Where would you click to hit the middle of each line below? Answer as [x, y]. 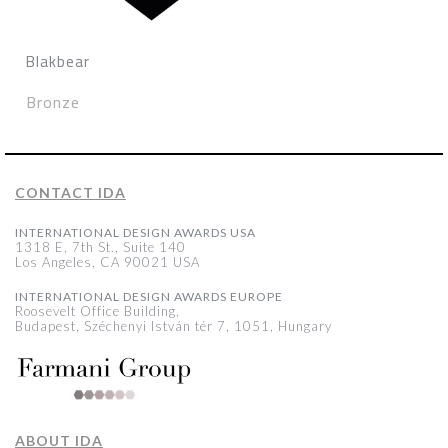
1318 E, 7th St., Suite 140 [100, 247]
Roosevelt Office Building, [97, 311]
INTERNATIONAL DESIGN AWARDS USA [135, 232]
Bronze [53, 102]
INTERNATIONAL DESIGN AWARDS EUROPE [149, 296]
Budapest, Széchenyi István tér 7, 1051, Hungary [173, 326]
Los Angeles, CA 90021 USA [107, 262]
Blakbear [58, 61]
